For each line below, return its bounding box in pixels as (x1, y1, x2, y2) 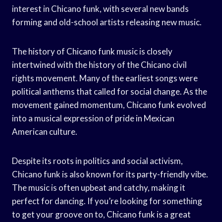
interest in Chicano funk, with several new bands (12, 3, 189, 14)
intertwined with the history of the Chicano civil (12, 59, 187, 70)
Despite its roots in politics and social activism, (12, 155, 183, 166)
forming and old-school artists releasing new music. (12, 16, 202, 27)
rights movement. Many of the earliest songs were (12, 72, 198, 83)
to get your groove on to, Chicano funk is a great (12, 209, 191, 220)
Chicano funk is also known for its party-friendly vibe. (12, 168, 208, 179)
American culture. (12, 126, 77, 137)
